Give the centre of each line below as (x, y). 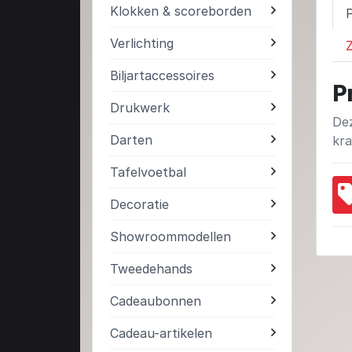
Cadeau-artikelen (161, 334)
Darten (131, 140)
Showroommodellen (170, 237)
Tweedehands (151, 269)
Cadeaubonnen (156, 301)
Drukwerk (140, 108)
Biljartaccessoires (162, 76)
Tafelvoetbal (148, 172)
